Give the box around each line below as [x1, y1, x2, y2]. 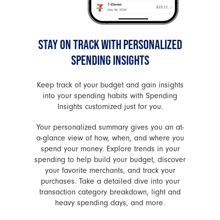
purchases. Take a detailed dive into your [40, 177, 180, 186]
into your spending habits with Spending [43, 91, 177, 100]
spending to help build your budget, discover [34, 155, 186, 164]
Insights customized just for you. [57, 102, 163, 111]
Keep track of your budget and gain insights [36, 81, 184, 89]
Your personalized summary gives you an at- [36, 123, 184, 132]
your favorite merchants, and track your [45, 166, 175, 175]
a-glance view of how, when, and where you [36, 134, 184, 142]
